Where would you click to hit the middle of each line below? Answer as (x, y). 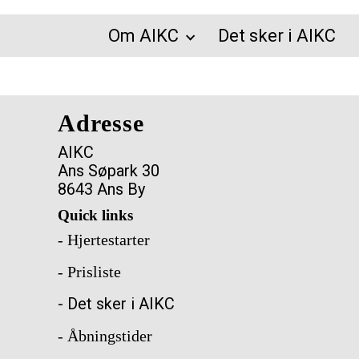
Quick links (95, 215)
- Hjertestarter (104, 240)
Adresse (101, 123)
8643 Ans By (101, 189)
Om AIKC (144, 36)
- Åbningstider (105, 336)
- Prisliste (89, 272)
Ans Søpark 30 (109, 171)
